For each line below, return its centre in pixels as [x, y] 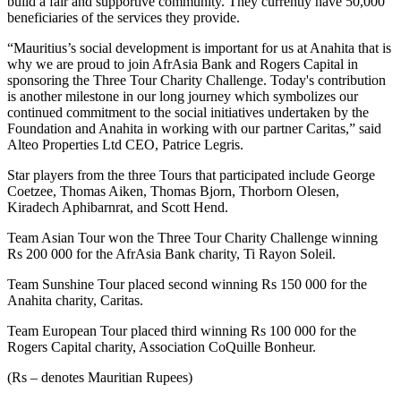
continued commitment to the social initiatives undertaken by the [188, 112]
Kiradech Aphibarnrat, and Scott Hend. [118, 207]
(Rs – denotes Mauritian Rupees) [100, 377]
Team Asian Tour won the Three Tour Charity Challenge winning [192, 237]
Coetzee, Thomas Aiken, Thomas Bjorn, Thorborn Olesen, [173, 191]
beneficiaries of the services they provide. [124, 17]
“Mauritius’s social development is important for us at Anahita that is [199, 47]
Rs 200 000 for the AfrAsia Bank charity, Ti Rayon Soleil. [171, 253]
